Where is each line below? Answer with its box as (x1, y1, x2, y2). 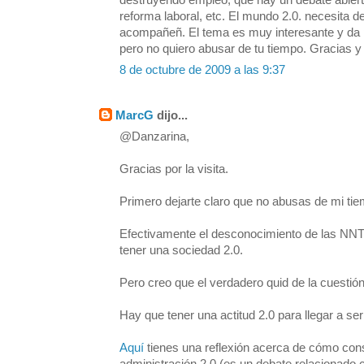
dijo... (154, 109, 188, 123)
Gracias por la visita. (119, 162, 228, 176)
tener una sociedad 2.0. (119, 244, 243, 258)
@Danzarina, (119, 130, 189, 144)
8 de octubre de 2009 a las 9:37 (119, 63, 285, 77)
